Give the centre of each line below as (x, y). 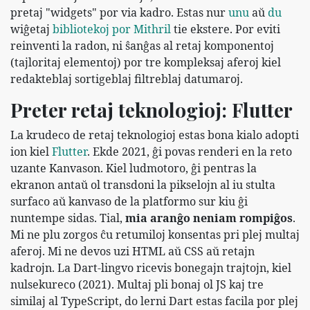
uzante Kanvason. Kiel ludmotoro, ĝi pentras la (134, 168)
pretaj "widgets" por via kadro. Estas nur (119, 12)
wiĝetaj (31, 29)
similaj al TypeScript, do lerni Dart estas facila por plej (154, 301)
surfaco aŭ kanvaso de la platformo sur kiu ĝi (129, 201)
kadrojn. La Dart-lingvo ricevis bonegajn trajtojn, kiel (151, 267)
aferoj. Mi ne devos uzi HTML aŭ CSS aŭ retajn (133, 251)
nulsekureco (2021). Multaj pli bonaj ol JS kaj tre (137, 284)
